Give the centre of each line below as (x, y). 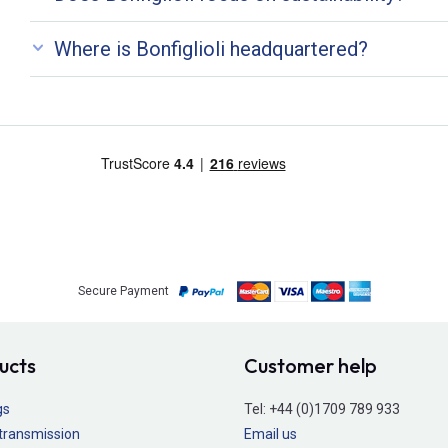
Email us (270, 434)
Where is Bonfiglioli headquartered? (211, 48)
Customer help (310, 365)
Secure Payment (123, 291)
